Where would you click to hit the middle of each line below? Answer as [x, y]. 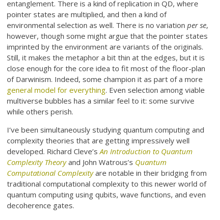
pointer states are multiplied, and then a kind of [87, 14]
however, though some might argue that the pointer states [108, 36]
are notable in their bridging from [150, 173]
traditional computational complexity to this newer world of [107, 183]
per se [197, 25]
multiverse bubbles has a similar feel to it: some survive [101, 100]
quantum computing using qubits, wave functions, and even [107, 194]
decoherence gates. [41, 205]
